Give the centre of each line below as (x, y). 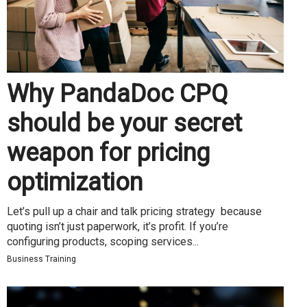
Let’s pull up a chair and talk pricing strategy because (134, 211)
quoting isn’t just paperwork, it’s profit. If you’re (118, 226)
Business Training (41, 259)
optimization (75, 182)
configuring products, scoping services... (103, 241)
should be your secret (124, 123)
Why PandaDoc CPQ (118, 94)
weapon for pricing (108, 152)
